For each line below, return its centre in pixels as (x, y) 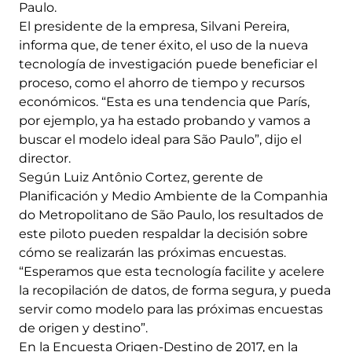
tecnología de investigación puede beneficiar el (168, 64)
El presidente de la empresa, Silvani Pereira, (154, 27)
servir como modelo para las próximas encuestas (171, 310)
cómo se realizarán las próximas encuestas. (152, 253)
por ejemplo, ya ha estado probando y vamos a (165, 121)
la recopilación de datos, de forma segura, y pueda (175, 291)
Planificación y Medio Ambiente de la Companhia (173, 196)
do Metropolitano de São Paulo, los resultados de (171, 215)
